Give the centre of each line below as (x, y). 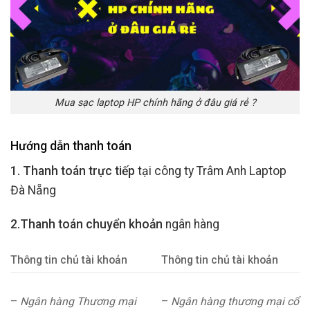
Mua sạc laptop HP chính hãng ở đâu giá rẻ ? (155, 102)
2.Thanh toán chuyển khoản (86, 225)
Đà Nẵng (33, 191)
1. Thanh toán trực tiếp (73, 171)
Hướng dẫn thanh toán (71, 146)
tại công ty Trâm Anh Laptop (211, 171)
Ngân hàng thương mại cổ (235, 302)
